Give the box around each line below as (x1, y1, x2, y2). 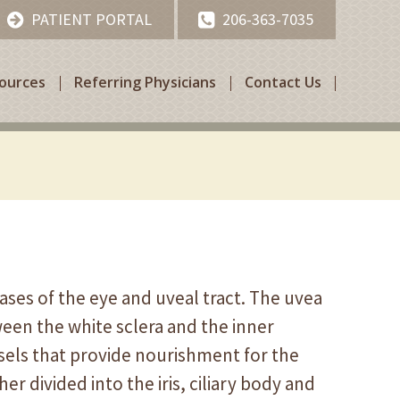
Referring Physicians (74, 72, 216, 92)
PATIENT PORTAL (31, 9, 152, 29)
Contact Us (245, 72, 321, 92)
